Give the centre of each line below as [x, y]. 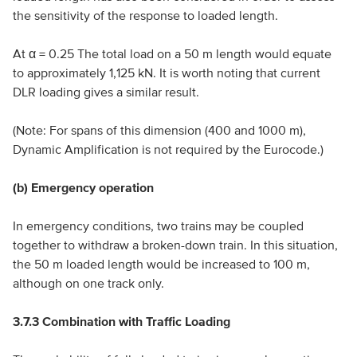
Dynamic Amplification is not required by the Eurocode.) [168, 149]
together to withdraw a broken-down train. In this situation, [175, 245]
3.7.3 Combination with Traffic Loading [121, 321]
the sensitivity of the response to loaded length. [145, 15]
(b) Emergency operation [83, 187]
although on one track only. [88, 283]
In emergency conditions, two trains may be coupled [158, 226]
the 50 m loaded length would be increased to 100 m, [161, 264]
